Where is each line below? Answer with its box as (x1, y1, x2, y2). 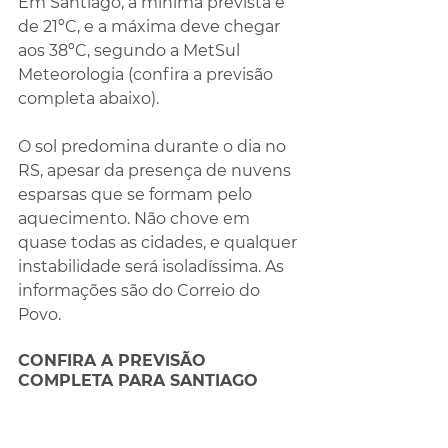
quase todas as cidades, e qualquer (18, 232, 301, 252)
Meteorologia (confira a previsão (18, 64, 277, 84)
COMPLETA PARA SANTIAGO (18, 370, 258, 390)
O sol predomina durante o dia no (18, 136, 290, 156)
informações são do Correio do (18, 280, 264, 300)
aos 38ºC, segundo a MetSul (18, 40, 244, 60)
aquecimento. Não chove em (18, 208, 254, 228)
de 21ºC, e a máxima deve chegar (18, 16, 284, 36)
